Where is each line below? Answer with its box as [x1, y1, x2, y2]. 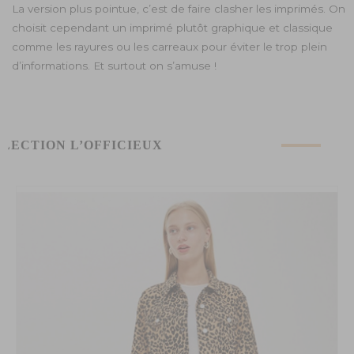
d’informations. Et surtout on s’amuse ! [12, 58, 217, 72]
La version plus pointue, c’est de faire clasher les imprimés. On [12, 2, 346, 15]
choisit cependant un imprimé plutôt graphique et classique [12, 21, 333, 34]
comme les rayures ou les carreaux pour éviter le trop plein [12, 40, 328, 53]
